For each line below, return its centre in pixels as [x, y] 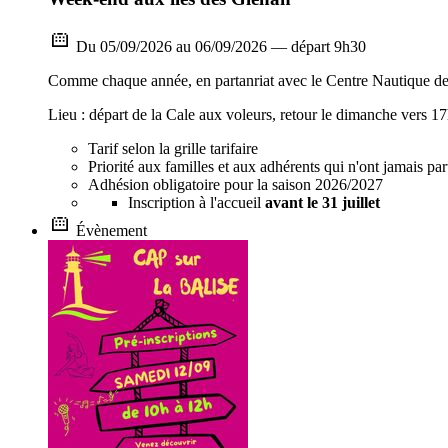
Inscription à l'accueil [196, 203]
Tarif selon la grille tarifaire [173, 149]
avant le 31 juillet [322, 203]
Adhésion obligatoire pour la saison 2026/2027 [235, 185]
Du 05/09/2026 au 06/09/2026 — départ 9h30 [219, 47]
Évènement [109, 231]
